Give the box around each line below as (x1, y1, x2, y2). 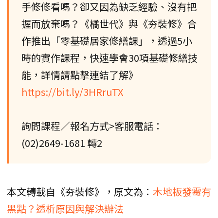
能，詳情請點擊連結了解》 (21, 67, 138, 82)
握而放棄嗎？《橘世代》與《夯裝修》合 (21, 16, 197, 31)
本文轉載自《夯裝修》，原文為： (7, 184, 153, 199)
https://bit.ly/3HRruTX (21, 84, 123, 99)
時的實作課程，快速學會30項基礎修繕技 (21, 50, 198, 65)
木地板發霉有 (153, 184, 211, 199)
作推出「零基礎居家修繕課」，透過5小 (21, 33, 192, 48)
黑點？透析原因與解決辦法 (7, 201, 124, 216)
